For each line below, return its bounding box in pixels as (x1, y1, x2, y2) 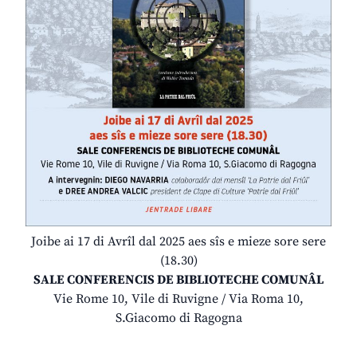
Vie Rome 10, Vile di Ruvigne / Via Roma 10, (53, 291, 304, 308)
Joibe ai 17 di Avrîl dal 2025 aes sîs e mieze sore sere (31, 233, 326, 250)
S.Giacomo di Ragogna (115, 310, 242, 327)
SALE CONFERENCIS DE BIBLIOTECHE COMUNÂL (33, 272, 324, 288)
